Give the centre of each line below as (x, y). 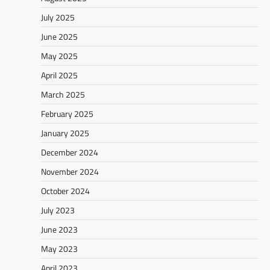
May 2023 (59, 249)
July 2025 (58, 17)
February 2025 (67, 114)
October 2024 (65, 191)
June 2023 (59, 229)
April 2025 (59, 75)
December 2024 (70, 152)
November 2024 (70, 171)
